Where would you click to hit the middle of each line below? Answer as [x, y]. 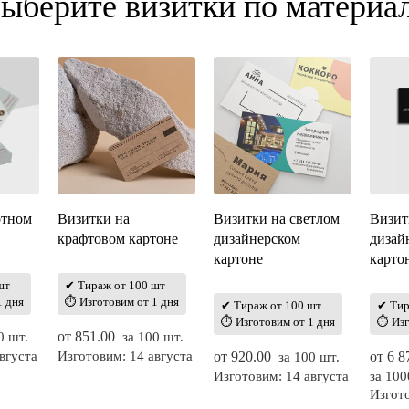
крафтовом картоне [118, 238]
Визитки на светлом [277, 218]
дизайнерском [257, 238]
